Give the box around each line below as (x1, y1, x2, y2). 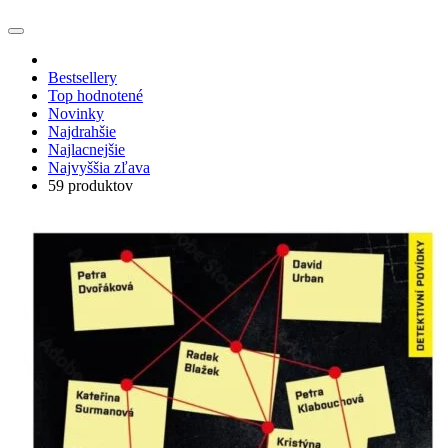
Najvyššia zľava (48, 159, 150, 177)
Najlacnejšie (48, 141, 125, 159)
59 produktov (48, 177, 133, 195)
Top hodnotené (48, 87, 143, 105)
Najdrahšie (48, 123, 116, 141)
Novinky (48, 105, 104, 123)
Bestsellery (48, 69, 117, 87)
